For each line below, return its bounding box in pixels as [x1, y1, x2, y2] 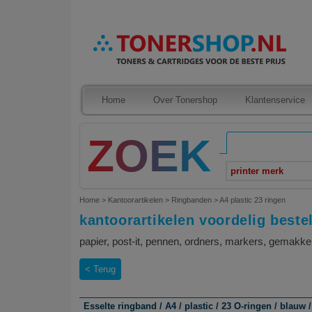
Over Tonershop [153, 95, 217, 105]
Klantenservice [245, 95, 305, 105]
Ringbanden [171, 196, 212, 204]
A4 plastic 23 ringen [219, 196, 286, 204]
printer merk [231, 166, 283, 176]
